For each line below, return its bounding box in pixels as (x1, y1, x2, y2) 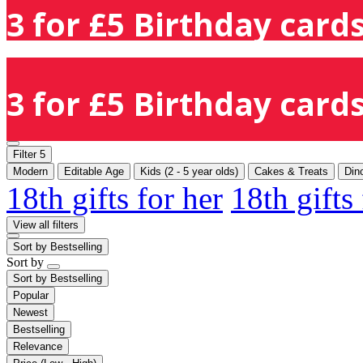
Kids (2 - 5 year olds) (140, 164, 238, 177)
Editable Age (64, 164, 124, 177)
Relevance (13, 340, 62, 352)
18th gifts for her (6, 180, 223, 216)
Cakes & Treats (254, 164, 328, 177)
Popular (13, 288, 49, 301)
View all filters (13, 218, 79, 231)
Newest (13, 305, 48, 318)
